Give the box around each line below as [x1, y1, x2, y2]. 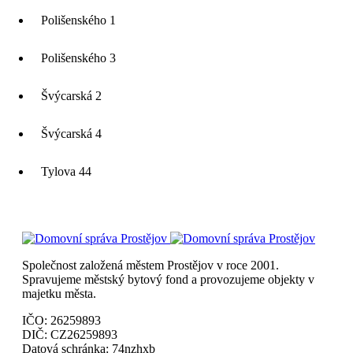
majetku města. [22, 287, 96, 301]
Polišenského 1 [41, 13, 116, 28]
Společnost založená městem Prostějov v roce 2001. [22, 258, 279, 273]
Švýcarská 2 [41, 89, 102, 103]
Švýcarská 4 [41, 127, 102, 141]
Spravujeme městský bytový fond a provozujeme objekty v [22, 273, 314, 287]
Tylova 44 [41, 165, 91, 179]
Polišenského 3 [41, 51, 116, 65]
